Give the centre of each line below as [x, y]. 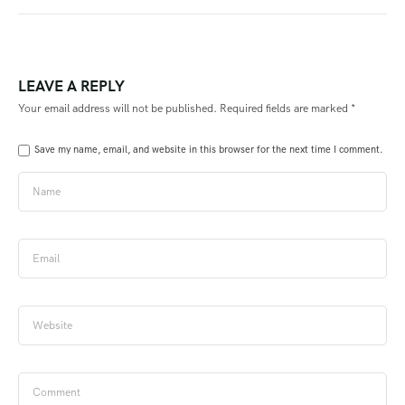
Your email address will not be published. [118, 108]
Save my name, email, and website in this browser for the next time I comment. [209, 149]
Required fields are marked [285, 108]
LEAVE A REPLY [71, 85]
